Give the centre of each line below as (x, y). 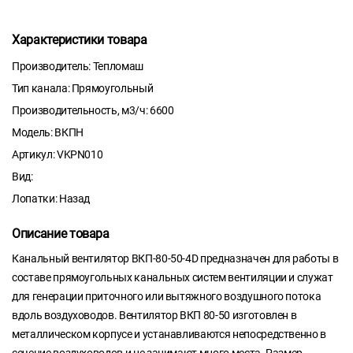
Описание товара (61, 234)
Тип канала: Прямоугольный (83, 89)
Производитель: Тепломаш (78, 67)
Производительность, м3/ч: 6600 (93, 111)
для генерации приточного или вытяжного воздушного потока (167, 297)
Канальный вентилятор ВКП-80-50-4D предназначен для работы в (175, 259)
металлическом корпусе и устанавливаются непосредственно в (169, 334)
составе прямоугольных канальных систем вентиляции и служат (173, 278)
